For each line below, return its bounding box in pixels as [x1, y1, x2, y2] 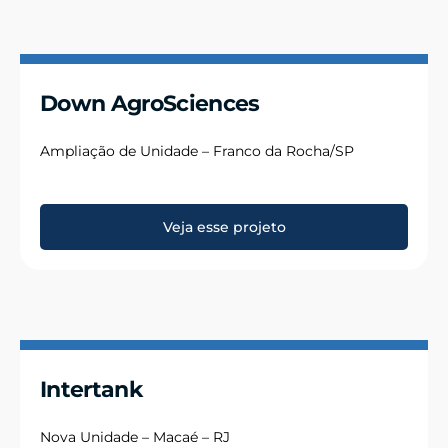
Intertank [40, 375, 143, 403]
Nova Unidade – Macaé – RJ [40, 427, 230, 446]
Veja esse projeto [162, 217, 286, 236]
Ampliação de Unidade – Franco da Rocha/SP [40, 142, 354, 161]
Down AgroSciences [40, 90, 260, 118]
